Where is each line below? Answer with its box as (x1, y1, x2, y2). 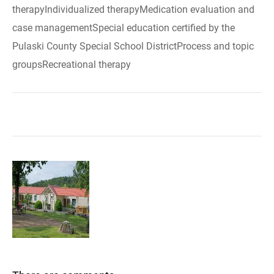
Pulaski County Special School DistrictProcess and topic (12, 40, 254, 52)
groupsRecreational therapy (12, 59, 131, 70)
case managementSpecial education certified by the (12, 22, 235, 34)
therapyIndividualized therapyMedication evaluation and (12, 4, 254, 15)
